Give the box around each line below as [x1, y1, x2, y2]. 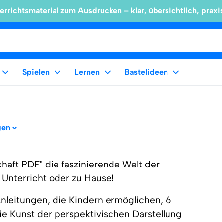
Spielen [22, 67, 50, 77]
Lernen [74, 67, 100, 77]
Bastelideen [124, 67, 168, 77]
